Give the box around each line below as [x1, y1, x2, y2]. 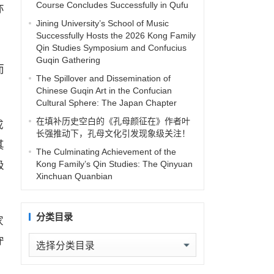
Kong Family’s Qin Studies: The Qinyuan [35, 159, 193, 169]
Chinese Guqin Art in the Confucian [35, 86, 172, 95]
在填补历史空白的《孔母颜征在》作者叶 [35, 116, 190, 126]
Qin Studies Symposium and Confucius [35, 43, 187, 53]
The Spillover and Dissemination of [35, 73, 171, 83]
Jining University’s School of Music [35, 18, 169, 28]
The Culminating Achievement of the [35, 147, 176, 157]
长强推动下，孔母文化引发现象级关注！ [35, 128, 190, 138]
